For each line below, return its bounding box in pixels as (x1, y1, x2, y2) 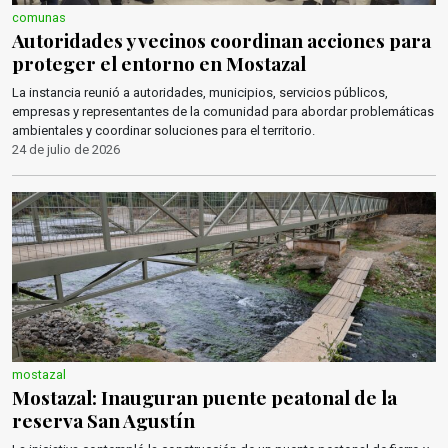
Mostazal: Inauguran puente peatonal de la (12, 384, 397, 410)
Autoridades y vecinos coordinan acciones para (12, 27, 431, 53)
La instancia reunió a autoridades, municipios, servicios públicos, (12, 85, 388, 100)
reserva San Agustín (12, 407, 195, 433)
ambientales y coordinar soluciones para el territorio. (12, 123, 315, 138)
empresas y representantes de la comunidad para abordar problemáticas (12, 104, 434, 119)
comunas (12, 10, 66, 25)
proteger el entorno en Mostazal (12, 50, 306, 76)
